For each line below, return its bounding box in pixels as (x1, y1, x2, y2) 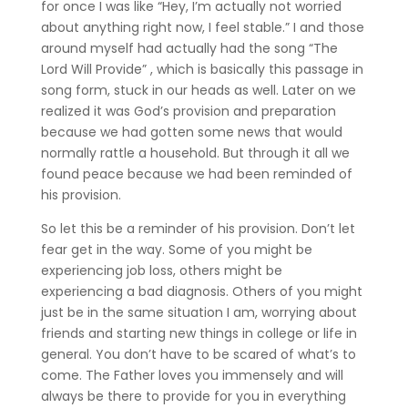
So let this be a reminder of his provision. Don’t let (40, 219, 355, 238)
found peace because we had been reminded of (40, 164, 352, 183)
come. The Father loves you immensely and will (40, 365, 343, 384)
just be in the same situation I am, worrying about (40, 302, 357, 321)
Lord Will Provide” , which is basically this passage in (40, 59, 363, 78)
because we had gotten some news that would (40, 122, 342, 141)
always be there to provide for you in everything (40, 386, 346, 405)
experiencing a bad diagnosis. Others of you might (40, 281, 362, 301)
